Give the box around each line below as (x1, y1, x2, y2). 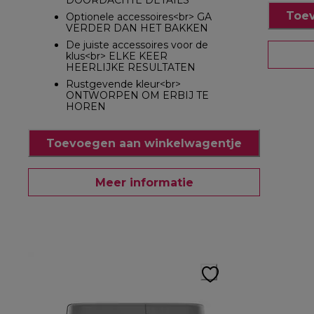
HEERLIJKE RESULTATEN (66, 61, 196, 74)
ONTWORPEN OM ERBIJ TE (66, 89, 209, 102)
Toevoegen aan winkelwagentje (46, 136, 242, 150)
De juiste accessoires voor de (66, 39, 208, 52)
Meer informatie (95, 175, 193, 189)
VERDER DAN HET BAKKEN (66, 22, 208, 35)
